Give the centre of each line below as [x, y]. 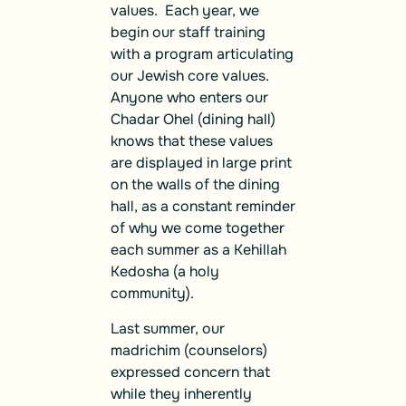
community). [152, 294]
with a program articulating [202, 54]
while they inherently [181, 393]
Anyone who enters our [189, 98]
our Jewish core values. [192, 76]
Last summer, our [168, 328]
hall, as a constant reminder [203, 207]
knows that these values [192, 141]
